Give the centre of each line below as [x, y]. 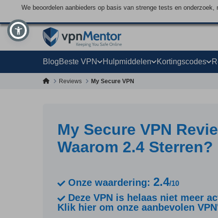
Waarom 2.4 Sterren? [135, 147]
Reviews [71, 81]
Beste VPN [78, 62]
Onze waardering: [109, 182]
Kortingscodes [182, 62]
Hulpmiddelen [127, 62]
